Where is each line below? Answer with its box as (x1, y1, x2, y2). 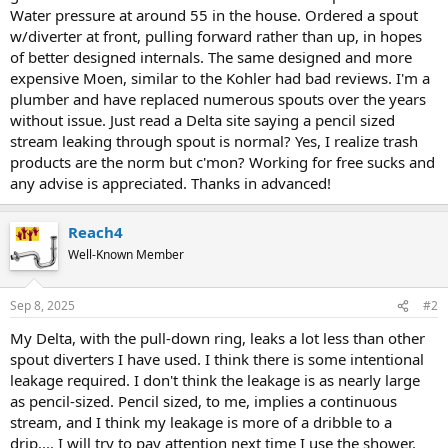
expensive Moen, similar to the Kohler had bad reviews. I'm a (10, 67, 430, 88)
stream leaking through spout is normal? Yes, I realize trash (10, 130, 418, 151)
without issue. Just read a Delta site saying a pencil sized (10, 109, 395, 130)
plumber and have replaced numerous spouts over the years (10, 88, 426, 109)
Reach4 (68, 221, 123, 242)
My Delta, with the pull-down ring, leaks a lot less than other (10, 328, 425, 348)
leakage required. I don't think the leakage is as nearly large (10, 370, 420, 390)
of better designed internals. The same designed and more (10, 46, 412, 67)
